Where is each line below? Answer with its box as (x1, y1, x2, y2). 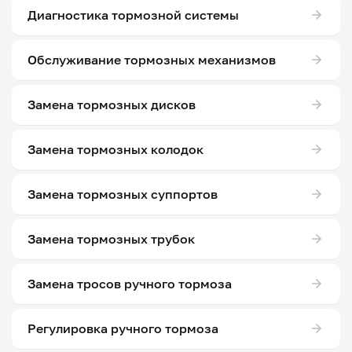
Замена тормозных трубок (27, 231, 195, 247)
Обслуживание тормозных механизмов (27, 52, 276, 68)
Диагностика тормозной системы (27, 7, 239, 24)
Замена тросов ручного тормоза (27, 276, 232, 292)
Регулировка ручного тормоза (27, 321, 218, 337)
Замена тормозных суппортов (27, 186, 218, 203)
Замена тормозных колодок (27, 141, 203, 158)
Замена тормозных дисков (27, 97, 196, 113)
